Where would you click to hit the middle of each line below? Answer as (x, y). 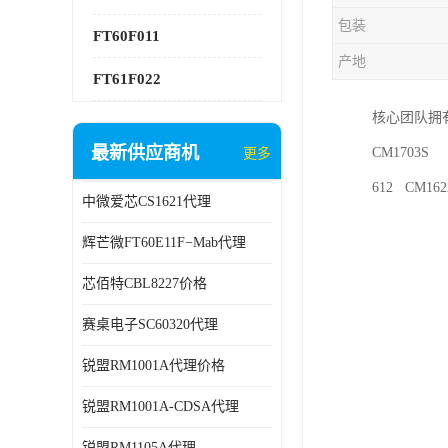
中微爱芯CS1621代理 (146, 201)
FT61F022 (127, 79)
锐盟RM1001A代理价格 (153, 365)
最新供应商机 (145, 153)
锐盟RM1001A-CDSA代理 (160, 406)
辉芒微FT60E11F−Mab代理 (164, 242)
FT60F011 (126, 36)
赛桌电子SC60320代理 (150, 324)
